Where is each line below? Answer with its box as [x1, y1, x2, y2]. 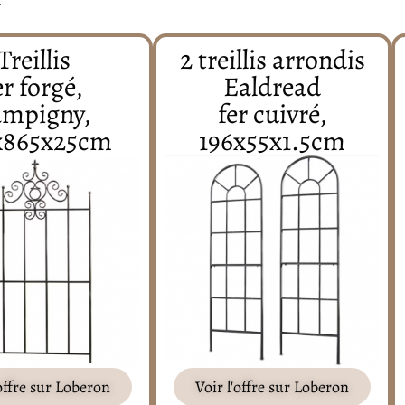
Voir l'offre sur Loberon [195, 375, 350, 398]
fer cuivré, [217, 96, 327, 132]
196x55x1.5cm [199, 123, 346, 159]
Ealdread [223, 69, 322, 105]
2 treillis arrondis [179, 42, 365, 78]
